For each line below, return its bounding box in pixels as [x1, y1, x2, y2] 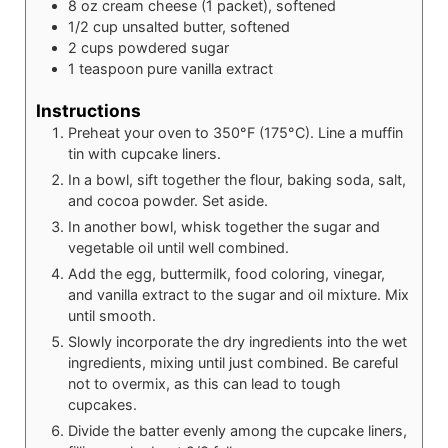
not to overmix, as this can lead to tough [68, 374, 341, 392]
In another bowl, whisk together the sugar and [68, 217, 380, 235]
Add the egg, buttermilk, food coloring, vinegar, [68, 264, 385, 282]
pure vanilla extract [147, 60, 273, 78]
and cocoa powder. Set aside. [68, 191, 268, 209]
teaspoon [79, 60, 147, 78]
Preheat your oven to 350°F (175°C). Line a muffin [68, 123, 403, 141]
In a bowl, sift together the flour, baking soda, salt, [68, 170, 406, 188]
